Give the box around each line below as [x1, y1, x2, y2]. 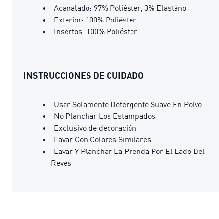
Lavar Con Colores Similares [54, 134, 151, 144]
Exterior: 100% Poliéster [54, 14, 136, 24]
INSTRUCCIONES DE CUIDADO [23, 69, 144, 81]
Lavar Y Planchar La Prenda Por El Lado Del [54, 146, 205, 156]
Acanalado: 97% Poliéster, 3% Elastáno [54, 2, 186, 13]
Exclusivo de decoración [54, 122, 136, 132]
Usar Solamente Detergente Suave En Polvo [54, 99, 202, 109]
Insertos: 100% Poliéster [54, 26, 137, 36]
